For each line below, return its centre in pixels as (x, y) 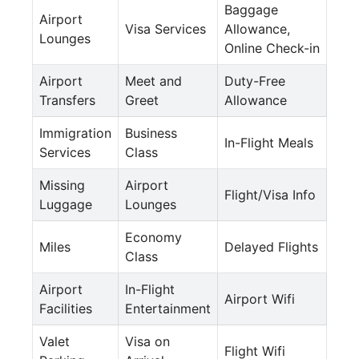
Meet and (153, 81)
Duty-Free (255, 81)
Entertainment (168, 308)
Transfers (67, 100)
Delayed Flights (271, 246)
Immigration (75, 133)
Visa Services (165, 28)
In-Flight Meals (269, 142)
